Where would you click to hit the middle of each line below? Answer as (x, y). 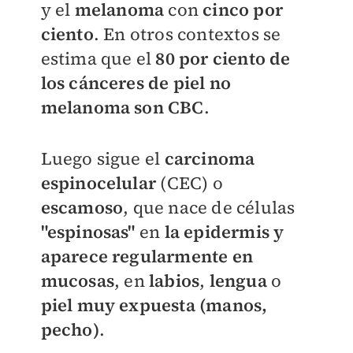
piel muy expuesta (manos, (154, 305)
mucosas (77, 281)
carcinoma (210, 159)
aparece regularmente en (147, 256)
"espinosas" (90, 232)
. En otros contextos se (187, 34)
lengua (238, 281)
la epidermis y (224, 232)
